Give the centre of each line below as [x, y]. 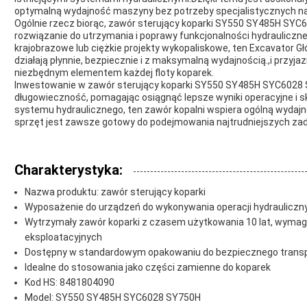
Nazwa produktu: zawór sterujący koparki [115, 192]
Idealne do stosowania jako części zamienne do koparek [148, 267]
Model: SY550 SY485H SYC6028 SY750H [113, 297]
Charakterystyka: [69, 170]
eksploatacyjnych [63, 237]
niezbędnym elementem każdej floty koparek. [114, 72]
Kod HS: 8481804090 [70, 282]
